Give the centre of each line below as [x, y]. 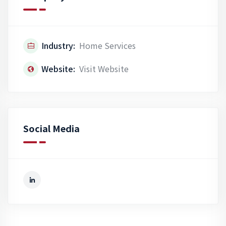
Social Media [51, 128]
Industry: [58, 45]
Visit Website [103, 68]
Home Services [106, 45]
